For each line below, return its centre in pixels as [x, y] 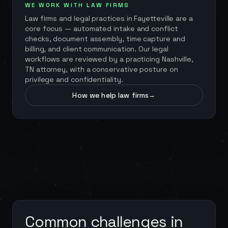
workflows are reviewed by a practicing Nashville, [109, 59]
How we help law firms [111, 95]
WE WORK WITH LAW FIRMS [77, 5]
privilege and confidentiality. [74, 79]
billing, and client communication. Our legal [97, 49]
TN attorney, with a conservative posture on [102, 69]
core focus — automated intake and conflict [102, 28]
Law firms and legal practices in [80, 18]
